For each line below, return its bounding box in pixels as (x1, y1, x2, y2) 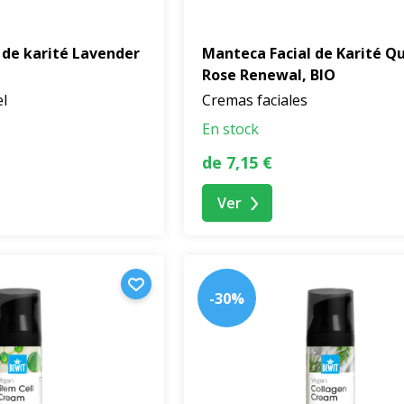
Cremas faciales (202, 90, 308, 111)
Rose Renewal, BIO (202, 65, 335, 86)
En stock (202, 119, 259, 140)
